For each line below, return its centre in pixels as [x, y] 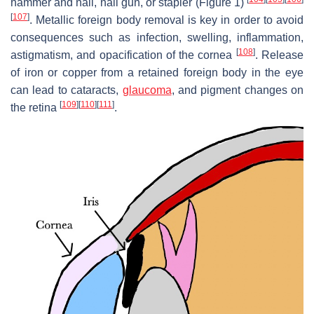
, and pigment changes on [237, 90]
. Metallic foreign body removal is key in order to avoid [166, 20]
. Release [279, 55]
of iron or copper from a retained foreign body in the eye [157, 73]
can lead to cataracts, [67, 90]
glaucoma [147, 90]
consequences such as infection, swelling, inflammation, [157, 38]
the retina [35, 108]
